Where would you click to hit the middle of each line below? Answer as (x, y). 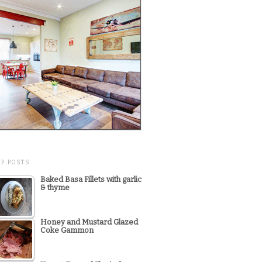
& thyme (55, 188)
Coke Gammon (67, 230)
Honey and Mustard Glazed (89, 222)
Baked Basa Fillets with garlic (91, 180)
